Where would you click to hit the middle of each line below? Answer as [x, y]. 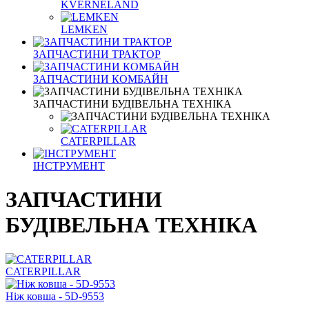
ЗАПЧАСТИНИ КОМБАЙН [101, 79]
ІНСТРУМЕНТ [69, 166]
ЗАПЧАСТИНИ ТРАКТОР [97, 54]
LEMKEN [84, 29]
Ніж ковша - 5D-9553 [55, 296]
